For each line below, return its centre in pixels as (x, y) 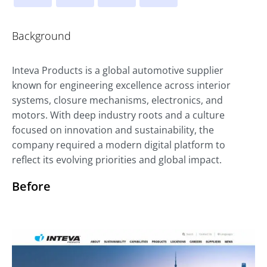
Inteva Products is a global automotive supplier (118, 70)
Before (31, 186)
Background (41, 35)
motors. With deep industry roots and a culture (118, 115)
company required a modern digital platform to (119, 145)
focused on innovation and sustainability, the (113, 130)
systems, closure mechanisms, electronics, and (117, 100)
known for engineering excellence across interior (121, 85)
